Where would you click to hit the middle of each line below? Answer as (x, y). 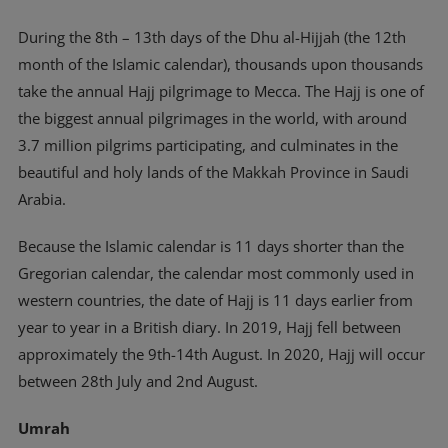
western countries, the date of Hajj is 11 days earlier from (215, 300)
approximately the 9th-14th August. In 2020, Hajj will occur (221, 354)
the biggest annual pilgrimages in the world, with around (212, 118)
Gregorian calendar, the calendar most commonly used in (216, 273)
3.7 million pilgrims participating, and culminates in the (208, 145)
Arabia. (42, 199)
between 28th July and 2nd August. (138, 381)
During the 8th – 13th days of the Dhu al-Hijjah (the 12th (212, 37)
